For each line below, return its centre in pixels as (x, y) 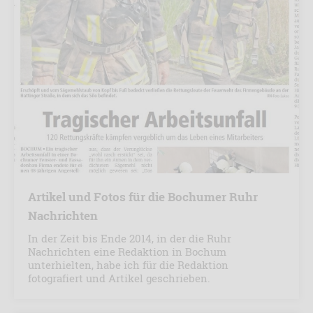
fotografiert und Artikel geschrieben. (119, 278)
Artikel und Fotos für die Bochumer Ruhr (143, 197)
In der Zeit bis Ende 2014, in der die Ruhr (130, 239)
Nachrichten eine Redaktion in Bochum (127, 252)
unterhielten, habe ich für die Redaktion (128, 265)
